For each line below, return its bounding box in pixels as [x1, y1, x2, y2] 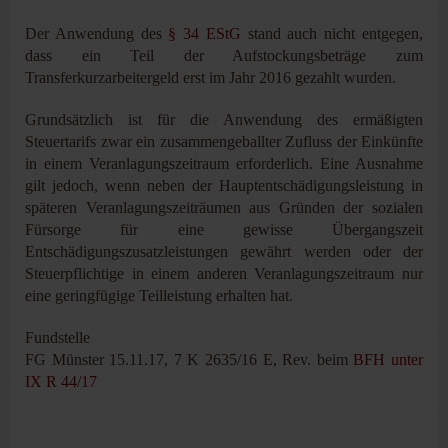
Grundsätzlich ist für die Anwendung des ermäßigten [25, 110, 423, 128]
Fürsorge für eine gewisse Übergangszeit [25, 220, 423, 238]
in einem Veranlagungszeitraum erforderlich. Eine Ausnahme [25, 154, 423, 172]
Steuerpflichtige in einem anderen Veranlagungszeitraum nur [25, 264, 423, 282]
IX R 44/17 [25, 372, 97, 390]
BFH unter [353, 350, 424, 368]
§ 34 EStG [168, 24, 241, 42]
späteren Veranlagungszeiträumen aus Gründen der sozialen [25, 198, 423, 216]
